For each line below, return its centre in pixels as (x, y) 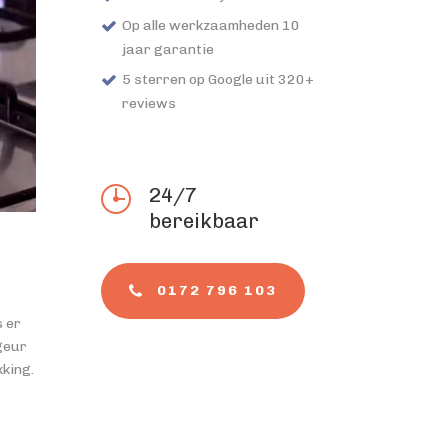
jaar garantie (168, 49)
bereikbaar (204, 221)
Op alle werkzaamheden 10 (211, 25)
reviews (149, 103)
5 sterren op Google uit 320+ (218, 79)
